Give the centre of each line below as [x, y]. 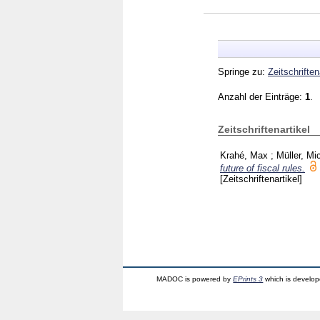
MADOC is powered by [195, 279]
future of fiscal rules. [262, 168]
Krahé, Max [244, 155]
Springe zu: [243, 71]
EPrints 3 [248, 279]
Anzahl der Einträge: [261, 96]
